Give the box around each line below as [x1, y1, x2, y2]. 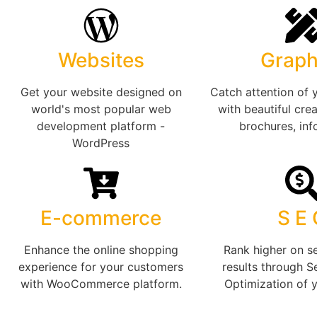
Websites [57, 48, 144, 73]
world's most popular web [30, 102, 171, 117]
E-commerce [40, 206, 161, 231]
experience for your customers [18, 260, 183, 275]
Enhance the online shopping [23, 243, 178, 258]
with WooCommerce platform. [20, 277, 182, 292]
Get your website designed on [20, 85, 182, 100]
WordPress [72, 136, 129, 151]
